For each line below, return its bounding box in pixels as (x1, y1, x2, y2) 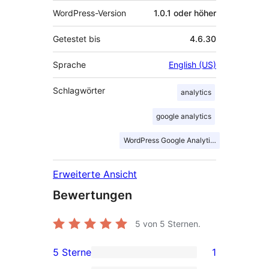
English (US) (169, 59, 216, 70)
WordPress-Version (53, 8, 127, 19)
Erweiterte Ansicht (53, 168, 137, 181)
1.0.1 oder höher (154, 8, 216, 19)
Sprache (53, 59, 86, 70)
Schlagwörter (53, 85, 105, 96)
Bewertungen (53, 188, 132, 203)
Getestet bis (53, 34, 100, 44)
